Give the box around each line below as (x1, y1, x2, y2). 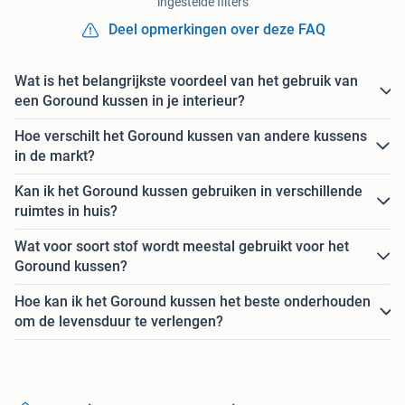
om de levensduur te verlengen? (14, 313, 223, 331)
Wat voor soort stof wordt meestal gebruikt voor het (14, 238, 349, 256)
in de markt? (14, 147, 95, 165)
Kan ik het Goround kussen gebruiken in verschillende (14, 183, 363, 201)
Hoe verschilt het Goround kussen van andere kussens (14, 127, 367, 146)
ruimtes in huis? (14, 202, 118, 221)
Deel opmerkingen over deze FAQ (108, 21, 325, 39)
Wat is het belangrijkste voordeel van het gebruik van (14, 72, 358, 90)
